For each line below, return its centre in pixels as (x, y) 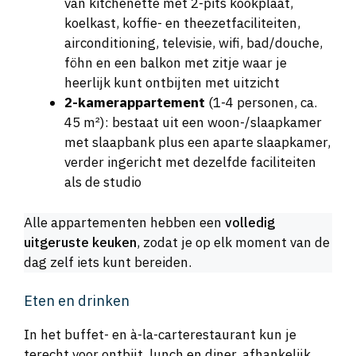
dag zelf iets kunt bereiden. (108, 262)
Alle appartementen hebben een (124, 222)
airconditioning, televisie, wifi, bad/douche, (193, 43)
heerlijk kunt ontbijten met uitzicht (172, 83)
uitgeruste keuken (80, 242)
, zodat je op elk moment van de (233, 242)
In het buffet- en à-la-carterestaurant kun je (160, 335)
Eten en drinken (77, 301)
